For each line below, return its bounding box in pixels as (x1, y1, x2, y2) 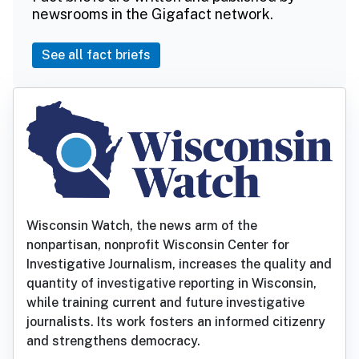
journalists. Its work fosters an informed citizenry (26, 314, 325, 330)
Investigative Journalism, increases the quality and (26, 256, 332, 272)
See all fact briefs (42, 46, 151, 63)
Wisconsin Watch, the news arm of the (26, 218, 257, 234)
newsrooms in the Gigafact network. (32, 5, 273, 22)
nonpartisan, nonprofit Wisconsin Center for (26, 237, 289, 253)
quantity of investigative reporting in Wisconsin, (26, 276, 317, 292)
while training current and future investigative (26, 295, 305, 311)
